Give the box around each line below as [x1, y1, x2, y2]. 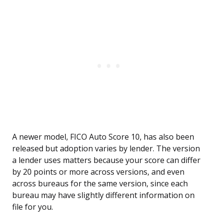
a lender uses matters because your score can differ [12, 155, 200, 166]
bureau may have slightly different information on [12, 190, 195, 201]
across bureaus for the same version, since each [12, 178, 188, 189]
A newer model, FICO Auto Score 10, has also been [12, 131, 194, 143]
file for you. [12, 201, 53, 213]
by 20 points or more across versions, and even [12, 166, 184, 178]
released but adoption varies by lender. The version [12, 143, 200, 154]
